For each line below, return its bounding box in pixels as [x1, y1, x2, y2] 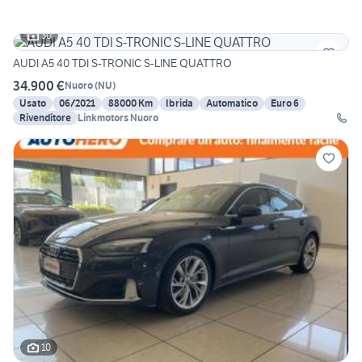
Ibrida [166, 96, 193, 109]
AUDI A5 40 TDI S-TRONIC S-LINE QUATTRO [13, 55, 233, 70]
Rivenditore [19, 111, 71, 124]
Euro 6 [271, 96, 299, 109]
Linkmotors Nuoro [78, 111, 158, 124]
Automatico [206, 96, 258, 109]
